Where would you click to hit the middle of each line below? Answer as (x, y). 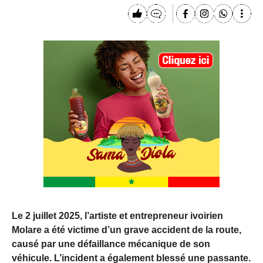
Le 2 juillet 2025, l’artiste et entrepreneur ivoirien (117, 215)
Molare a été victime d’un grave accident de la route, (127, 230)
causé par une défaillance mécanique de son (111, 244)
